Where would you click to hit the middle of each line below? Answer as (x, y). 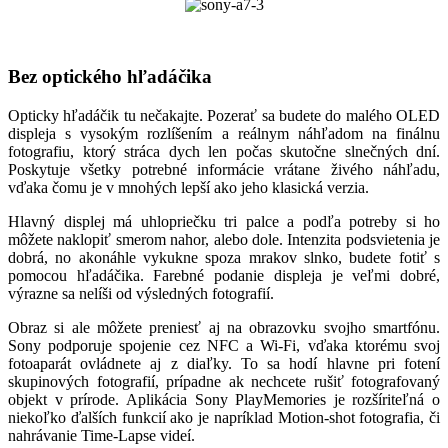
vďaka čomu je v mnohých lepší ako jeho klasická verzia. (188, 188)
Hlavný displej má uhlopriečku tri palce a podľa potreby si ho (224, 222)
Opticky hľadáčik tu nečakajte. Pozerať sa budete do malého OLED (224, 116)
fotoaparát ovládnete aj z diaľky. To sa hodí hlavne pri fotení (224, 364)
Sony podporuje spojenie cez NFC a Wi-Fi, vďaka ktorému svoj (224, 346)
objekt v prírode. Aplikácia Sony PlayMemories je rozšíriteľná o (224, 400)
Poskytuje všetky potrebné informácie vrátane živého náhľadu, (224, 170)
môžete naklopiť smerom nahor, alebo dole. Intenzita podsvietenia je (224, 240)
